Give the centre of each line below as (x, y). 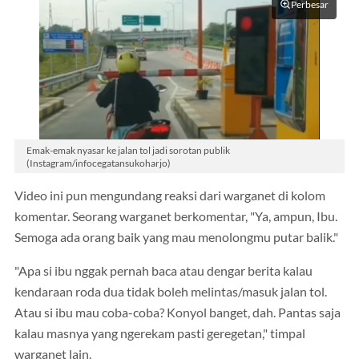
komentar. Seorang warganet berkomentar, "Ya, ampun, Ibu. (176, 217)
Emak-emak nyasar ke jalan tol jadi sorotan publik (128, 149)
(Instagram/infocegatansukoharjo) (99, 162)
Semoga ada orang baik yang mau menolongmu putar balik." (176, 238)
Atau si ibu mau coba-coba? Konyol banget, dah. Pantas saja (177, 312)
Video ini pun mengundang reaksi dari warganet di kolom (170, 196)
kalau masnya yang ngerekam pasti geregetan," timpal (160, 333)
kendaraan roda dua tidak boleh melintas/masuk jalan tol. (171, 291)
